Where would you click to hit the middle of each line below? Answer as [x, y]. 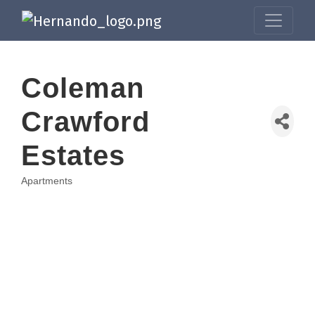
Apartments [47, 181]
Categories [62, 192]
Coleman [83, 88]
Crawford [85, 121]
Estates [73, 155]
